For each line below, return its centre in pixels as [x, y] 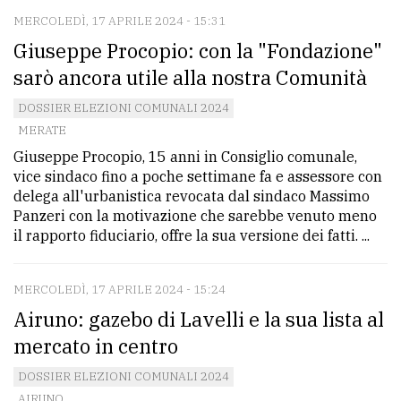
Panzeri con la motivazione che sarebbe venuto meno [195, 216]
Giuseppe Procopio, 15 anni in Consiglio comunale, [185, 157]
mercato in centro [96, 346]
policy [38, 11]
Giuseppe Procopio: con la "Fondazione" [198, 51]
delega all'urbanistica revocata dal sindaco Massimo [192, 196]
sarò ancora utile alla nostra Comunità [190, 78]
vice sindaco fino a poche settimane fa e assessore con [198, 177]
